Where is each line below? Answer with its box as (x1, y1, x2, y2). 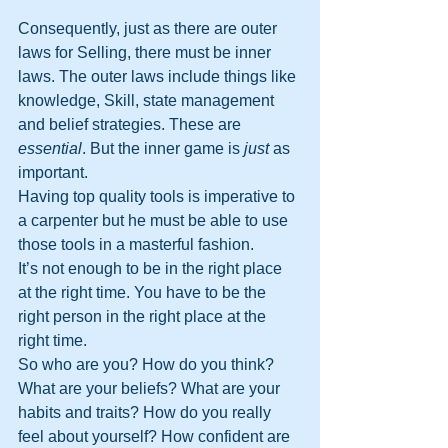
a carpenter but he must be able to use (18, 212, 292, 229)
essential (18, 140, 82, 157)
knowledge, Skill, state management (18, 92, 278, 109)
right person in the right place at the (18, 308, 270, 325)
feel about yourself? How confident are (18, 428, 294, 445)
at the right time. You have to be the (18, 284, 270, 301)
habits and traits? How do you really (18, 404, 275, 421)
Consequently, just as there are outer (18, 20, 281, 37)
